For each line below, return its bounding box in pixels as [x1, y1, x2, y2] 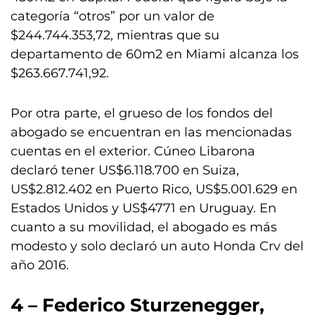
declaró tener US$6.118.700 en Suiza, [11, 162, 239, 178]
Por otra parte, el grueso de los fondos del [11, 105, 273, 121]
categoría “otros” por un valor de [11, 8, 214, 24]
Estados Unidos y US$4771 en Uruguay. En [11, 200, 276, 216]
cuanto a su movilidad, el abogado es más [11, 219, 277, 235]
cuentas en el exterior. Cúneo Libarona [11, 143, 255, 159]
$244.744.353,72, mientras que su [11, 27, 219, 43]
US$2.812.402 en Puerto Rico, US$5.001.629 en [11, 181, 297, 197]
